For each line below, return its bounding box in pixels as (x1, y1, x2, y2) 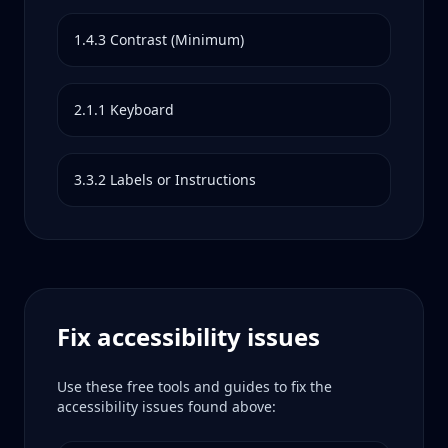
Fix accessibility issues (57, 320, 320, 353)
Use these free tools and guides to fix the (57, 377, 332, 396)
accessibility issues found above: (57, 397, 276, 416)
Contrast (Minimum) (110, 30, 244, 49)
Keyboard (110, 100, 174, 119)
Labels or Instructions (110, 170, 256, 189)
